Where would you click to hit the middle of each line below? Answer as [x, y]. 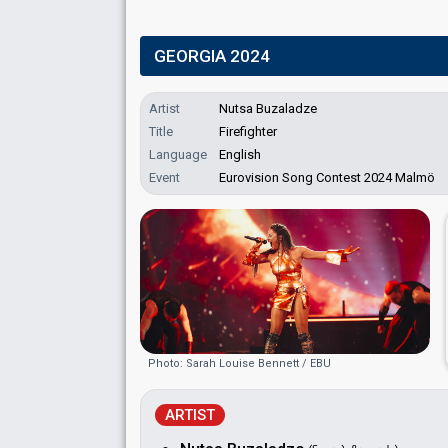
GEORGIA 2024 [212, 56]
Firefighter [248, 131]
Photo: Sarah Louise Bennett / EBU [239, 364]
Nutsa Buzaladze [268, 108]
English [240, 154]
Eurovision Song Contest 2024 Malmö [327, 177]
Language [178, 154]
